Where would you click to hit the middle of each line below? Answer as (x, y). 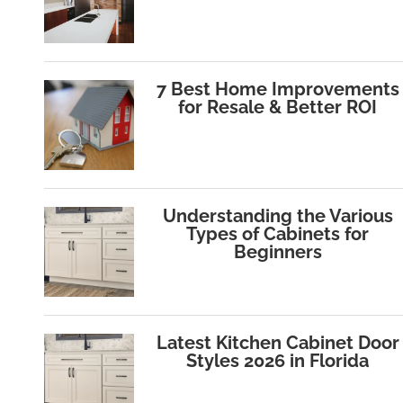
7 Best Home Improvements (278, 90)
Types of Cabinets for (278, 234)
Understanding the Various (278, 216)
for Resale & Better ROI (278, 107)
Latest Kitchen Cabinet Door (278, 343)
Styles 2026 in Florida (278, 361)
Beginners (278, 252)
